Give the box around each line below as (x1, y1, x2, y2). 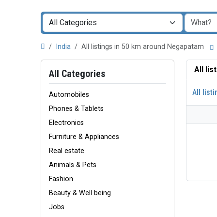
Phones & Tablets (49, 105, 104, 113)
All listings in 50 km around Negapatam (81, 43, 208, 51)
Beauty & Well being (49, 189, 111, 197)
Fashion (49, 175, 73, 183)
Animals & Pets (49, 161, 96, 169)
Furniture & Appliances (49, 133, 119, 141)
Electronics (49, 119, 84, 127)
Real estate (49, 147, 84, 155)
